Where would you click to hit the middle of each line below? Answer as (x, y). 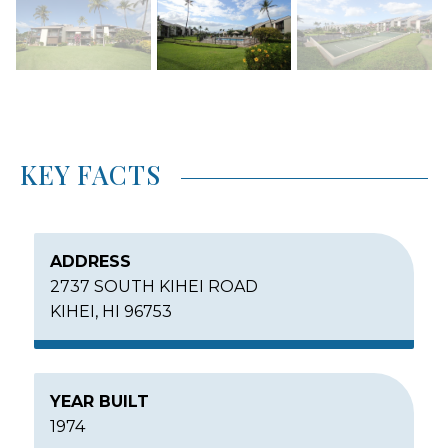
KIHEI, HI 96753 (111, 311)
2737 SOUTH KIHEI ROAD (154, 286)
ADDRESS (90, 261)
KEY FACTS (90, 173)
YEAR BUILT (99, 401)
